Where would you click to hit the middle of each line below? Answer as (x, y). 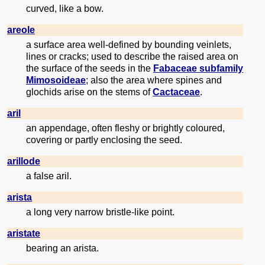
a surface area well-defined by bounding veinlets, (129, 45)
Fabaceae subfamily (198, 69)
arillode (24, 161)
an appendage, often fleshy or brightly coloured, (125, 128)
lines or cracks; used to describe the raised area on (132, 57)
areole (21, 30)
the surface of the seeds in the (90, 69)
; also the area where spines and (154, 80)
